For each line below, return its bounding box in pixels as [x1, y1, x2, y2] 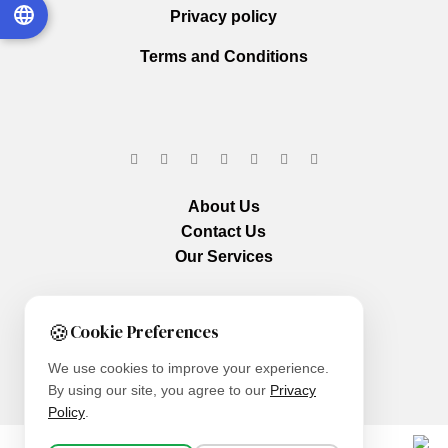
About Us [187, 198, 260, 215]
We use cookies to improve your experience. [48, 361, 329, 376]
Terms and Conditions [139, 48, 308, 65]
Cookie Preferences [69, 320, 219, 344]
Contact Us [181, 223, 267, 240]
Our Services [174, 248, 273, 265]
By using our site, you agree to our [48, 383, 270, 398]
